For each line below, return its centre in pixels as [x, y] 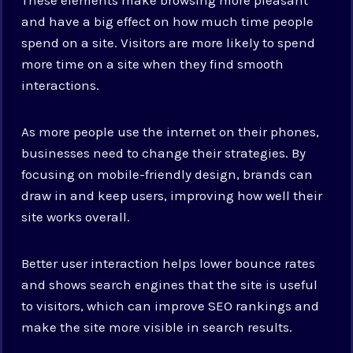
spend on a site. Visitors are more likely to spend [169, 42]
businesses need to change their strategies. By [164, 152]
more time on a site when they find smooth [153, 63]
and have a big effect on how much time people [168, 21]
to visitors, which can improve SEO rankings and [171, 305]
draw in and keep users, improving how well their [172, 195]
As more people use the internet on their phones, [171, 131]
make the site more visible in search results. [157, 327]
